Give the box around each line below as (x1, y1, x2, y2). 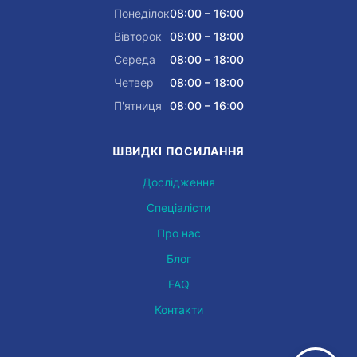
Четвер (113, 76, 154, 89)
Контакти (154, 303, 203, 316)
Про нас (156, 226, 201, 240)
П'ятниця (113, 99, 162, 112)
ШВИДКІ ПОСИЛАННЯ (112, 144, 245, 158)
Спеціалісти (147, 201, 210, 214)
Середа (113, 53, 155, 66)
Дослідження (142, 175, 215, 189)
